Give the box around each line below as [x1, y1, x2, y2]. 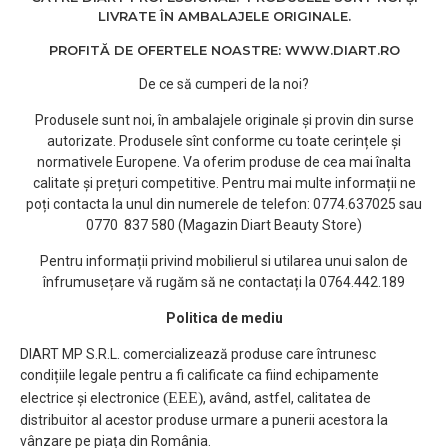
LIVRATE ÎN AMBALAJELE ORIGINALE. [97, 8, 351, 24]
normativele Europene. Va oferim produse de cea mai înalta [37, 154, 411, 170]
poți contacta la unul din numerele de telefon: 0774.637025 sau [26, 196, 422, 212]
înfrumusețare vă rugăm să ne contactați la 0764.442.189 [43, 274, 405, 290]
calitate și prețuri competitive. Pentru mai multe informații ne [32, 175, 416, 191]
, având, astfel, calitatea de [203, 390, 371, 406]
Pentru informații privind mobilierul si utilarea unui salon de [40, 253, 408, 269]
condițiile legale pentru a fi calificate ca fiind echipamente [20, 367, 379, 383]
